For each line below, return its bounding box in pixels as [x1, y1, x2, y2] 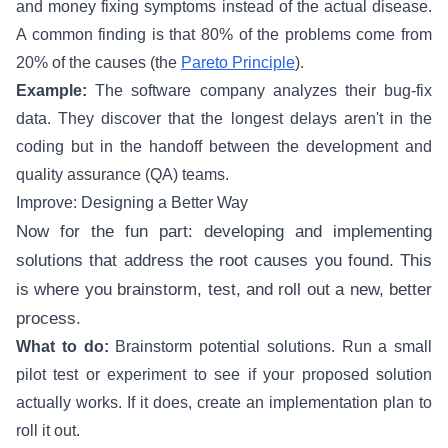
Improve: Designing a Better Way [16, 194, 248, 211]
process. [16, 309, 81, 328]
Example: [16, 82, 87, 99]
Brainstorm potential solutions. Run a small [108, 338, 432, 355]
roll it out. [16, 422, 80, 439]
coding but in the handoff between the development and [16, 138, 432, 155]
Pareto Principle [181, 54, 295, 71]
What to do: [16, 338, 109, 355]
